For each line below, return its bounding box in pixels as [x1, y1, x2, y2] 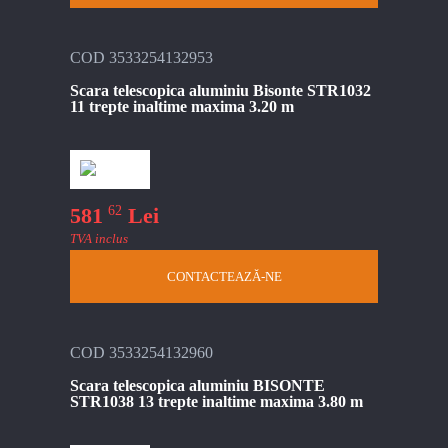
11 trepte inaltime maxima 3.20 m [70, 97, 294, 115]
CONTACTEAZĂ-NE [166, 269, 282, 285]
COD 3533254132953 [70, 48, 213, 66]
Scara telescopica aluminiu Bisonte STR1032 [70, 81, 371, 99]
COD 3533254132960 [70, 344, 213, 362]
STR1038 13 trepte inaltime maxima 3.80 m [70, 393, 363, 411]
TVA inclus [70, 231, 128, 247]
